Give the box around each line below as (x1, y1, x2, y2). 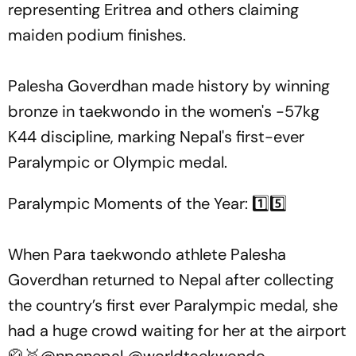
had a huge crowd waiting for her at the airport (8, 320, 346, 341)
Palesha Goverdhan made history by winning (8, 75, 330, 96)
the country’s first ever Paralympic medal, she (8, 295, 338, 315)
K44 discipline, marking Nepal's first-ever (8, 126, 304, 147)
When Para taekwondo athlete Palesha (8, 244, 286, 265)
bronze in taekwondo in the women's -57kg (8, 101, 319, 122)
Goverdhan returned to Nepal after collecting (8, 269, 334, 290)
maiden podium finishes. (8, 25, 186, 45)
